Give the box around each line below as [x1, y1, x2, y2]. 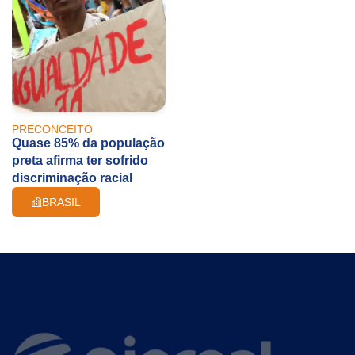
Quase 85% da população [12, 136, 165, 150]
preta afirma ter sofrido [12, 153, 148, 167]
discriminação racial [12, 170, 132, 185]
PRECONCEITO [12, 122, 93, 136]
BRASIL [42, 195, 81, 208]
